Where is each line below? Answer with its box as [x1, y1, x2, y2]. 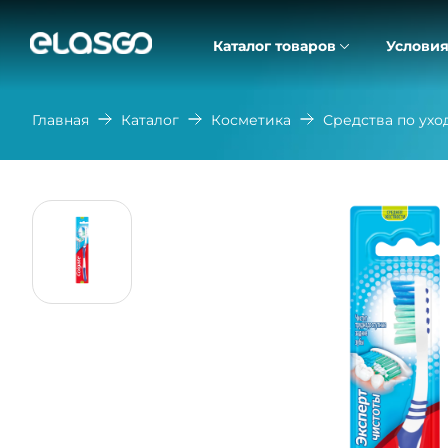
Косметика [211, 111, 291, 129]
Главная [32, 111, 89, 129]
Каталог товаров [212, 36, 336, 55]
